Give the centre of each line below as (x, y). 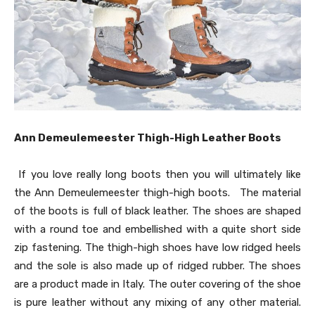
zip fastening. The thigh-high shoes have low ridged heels (157, 248)
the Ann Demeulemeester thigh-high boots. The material (157, 193)
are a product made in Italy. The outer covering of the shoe (157, 284)
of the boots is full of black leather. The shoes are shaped (157, 211)
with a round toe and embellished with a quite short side (157, 230)
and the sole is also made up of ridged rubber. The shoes (157, 266)
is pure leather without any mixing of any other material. (157, 303)
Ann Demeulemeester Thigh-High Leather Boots (148, 138)
